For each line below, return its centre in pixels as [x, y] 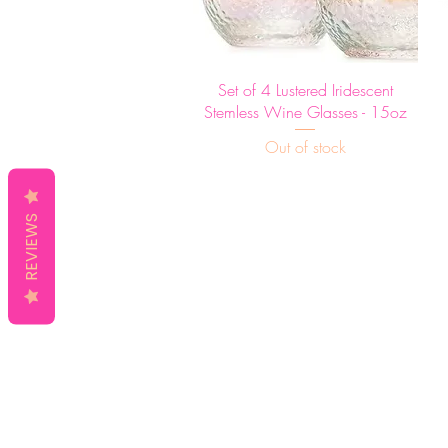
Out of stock [305, 146]
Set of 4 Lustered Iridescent [305, 89]
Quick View [305, 87]
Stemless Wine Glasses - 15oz [305, 111]
